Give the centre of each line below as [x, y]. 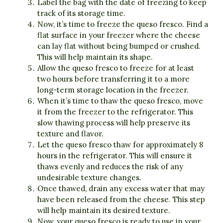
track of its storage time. [81, 13]
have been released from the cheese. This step [121, 200]
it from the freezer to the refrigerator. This [115, 112]
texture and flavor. [70, 134]
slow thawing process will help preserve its [114, 123]
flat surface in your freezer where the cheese [119, 35]
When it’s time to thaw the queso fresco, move [120, 101]
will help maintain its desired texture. [104, 211]
